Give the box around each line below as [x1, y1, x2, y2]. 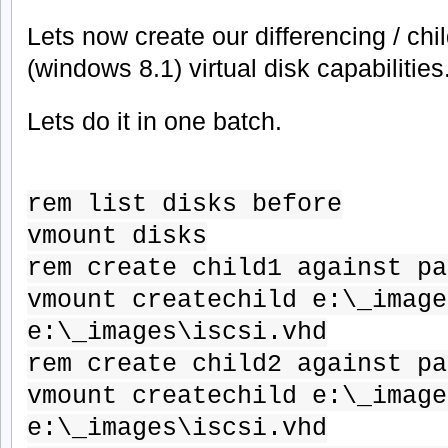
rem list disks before [27, 190, 342, 220]
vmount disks [27, 222, 207, 252]
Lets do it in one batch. [27, 106, 282, 135]
